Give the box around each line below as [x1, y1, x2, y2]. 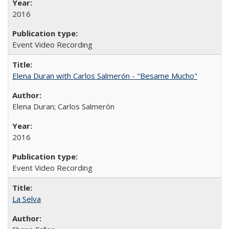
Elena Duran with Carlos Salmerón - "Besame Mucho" [12, 70, 197, 81]
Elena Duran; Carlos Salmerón [12, 101, 114, 111]
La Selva [12, 193, 41, 204]
